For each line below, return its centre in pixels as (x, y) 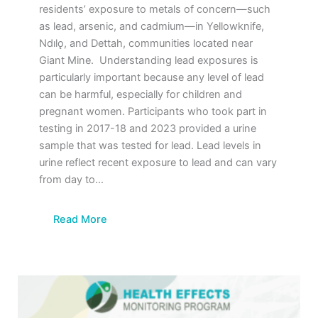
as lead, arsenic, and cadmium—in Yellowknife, (152, 27)
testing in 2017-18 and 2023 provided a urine (148, 129)
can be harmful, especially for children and (141, 95)
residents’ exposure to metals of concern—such (155, 10)
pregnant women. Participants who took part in (153, 112)
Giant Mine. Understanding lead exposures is (149, 61)
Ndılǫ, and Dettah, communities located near (146, 44)
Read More (80, 220)
